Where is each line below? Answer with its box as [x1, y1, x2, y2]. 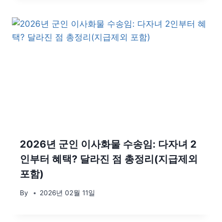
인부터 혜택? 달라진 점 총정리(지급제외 [20, 153, 198, 165]
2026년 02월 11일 [40, 189, 96, 197]
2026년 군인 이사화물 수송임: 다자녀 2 [20, 138, 197, 150]
